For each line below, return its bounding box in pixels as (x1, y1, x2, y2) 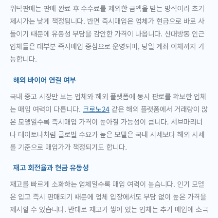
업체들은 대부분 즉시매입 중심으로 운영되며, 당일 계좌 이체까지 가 (10, 41, 204, 52)
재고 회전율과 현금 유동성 (13, 162, 89, 173)
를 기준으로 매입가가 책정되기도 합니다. (10, 141, 127, 152)
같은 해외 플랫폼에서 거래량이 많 (109, 103, 208, 114)
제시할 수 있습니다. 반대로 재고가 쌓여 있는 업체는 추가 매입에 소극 (10, 203, 208, 214)
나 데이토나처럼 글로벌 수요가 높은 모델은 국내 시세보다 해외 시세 (10, 128, 204, 139)
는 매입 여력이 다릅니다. (10, 103, 83, 114)
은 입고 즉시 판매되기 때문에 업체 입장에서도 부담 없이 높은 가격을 (10, 191, 206, 201)
